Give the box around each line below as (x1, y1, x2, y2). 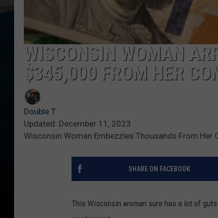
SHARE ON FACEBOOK (128, 164, 190, 173)
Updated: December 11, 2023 (24, 118, 131, 128)
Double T (24, 106, 56, 116)
